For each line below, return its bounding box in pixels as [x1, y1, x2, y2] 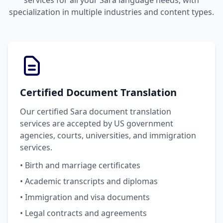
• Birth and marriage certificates [20, 160, 140, 171]
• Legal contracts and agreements [20, 208, 147, 219]
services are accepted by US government [20, 118, 173, 129]
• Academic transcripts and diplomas [20, 176, 158, 187]
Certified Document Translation [20, 86, 177, 99]
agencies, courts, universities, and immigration [20, 130, 196, 141]
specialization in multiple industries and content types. [9, 6, 214, 17]
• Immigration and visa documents [20, 192, 150, 203]
